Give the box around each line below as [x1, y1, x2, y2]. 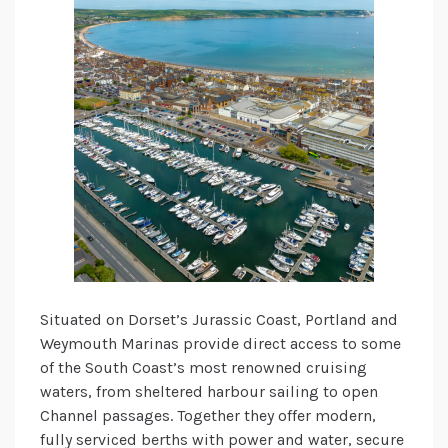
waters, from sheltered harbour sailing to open [40, 382, 378, 402]
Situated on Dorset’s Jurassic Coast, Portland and [40, 310, 398, 330]
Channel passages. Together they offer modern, [40, 406, 376, 426]
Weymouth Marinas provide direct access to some [40, 334, 401, 354]
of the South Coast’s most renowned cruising [40, 358, 367, 378]
